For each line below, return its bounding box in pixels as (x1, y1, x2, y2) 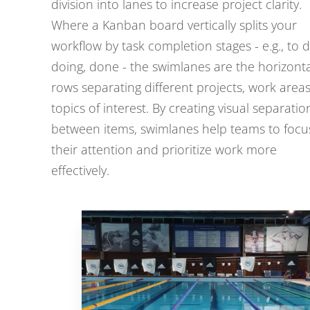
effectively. (51, 162, 109, 179)
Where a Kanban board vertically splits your (51, 17, 297, 33)
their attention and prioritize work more (51, 141, 277, 158)
